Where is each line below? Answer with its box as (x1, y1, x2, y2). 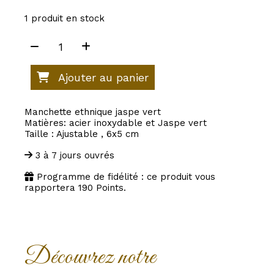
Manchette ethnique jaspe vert (24, 106, 161, 118)
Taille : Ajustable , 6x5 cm (24, 128, 139, 140)
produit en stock (28, 13, 105, 24)
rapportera (24, 182, 78, 194)
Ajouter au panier (58, 71, 149, 84)
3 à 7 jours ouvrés (35, 150, 114, 161)
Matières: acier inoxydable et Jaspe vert (24, 117, 207, 129)
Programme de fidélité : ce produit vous (34, 171, 215, 183)
